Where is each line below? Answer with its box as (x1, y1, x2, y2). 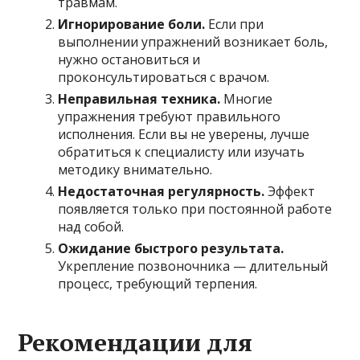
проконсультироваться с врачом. (58, 67, 270, 86)
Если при (205, 14, 264, 33)
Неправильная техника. (58, 89, 221, 108)
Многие (220, 89, 273, 108)
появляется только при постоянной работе (58, 199, 333, 218)
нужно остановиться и (58, 50, 201, 68)
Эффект (264, 182, 316, 200)
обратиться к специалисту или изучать (58, 142, 305, 161)
